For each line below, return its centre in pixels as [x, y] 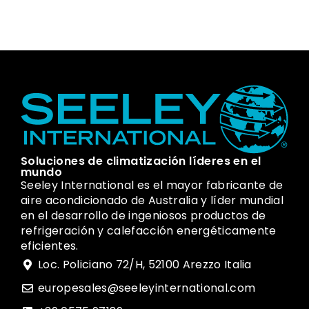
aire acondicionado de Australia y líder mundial [152, 201]
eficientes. [50, 246]
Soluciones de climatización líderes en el [141, 161]
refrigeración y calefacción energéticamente [149, 231]
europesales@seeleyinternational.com [147, 288]
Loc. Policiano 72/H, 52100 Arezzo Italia [145, 265]
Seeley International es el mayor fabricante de [152, 186]
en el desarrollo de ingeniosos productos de [143, 216]
